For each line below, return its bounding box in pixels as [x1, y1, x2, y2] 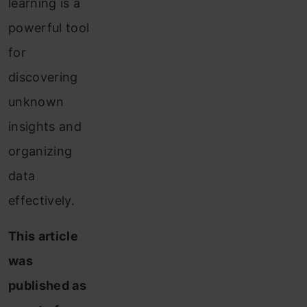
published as [8, 278, 86, 293]
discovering [8, 70, 78, 84]
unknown [8, 95, 64, 109]
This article [8, 229, 78, 243]
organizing [8, 144, 73, 158]
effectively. [8, 193, 75, 208]
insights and [8, 119, 82, 134]
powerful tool [8, 21, 90, 35]
